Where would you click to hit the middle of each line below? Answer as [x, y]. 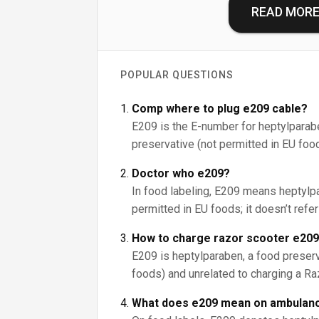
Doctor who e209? [181, 173]
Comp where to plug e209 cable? [220, 109]
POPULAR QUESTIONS [177, 75]
